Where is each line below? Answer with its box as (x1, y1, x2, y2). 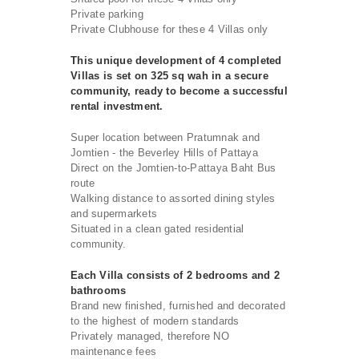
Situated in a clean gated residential (71, 222, 244, 235)
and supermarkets (71, 207, 157, 220)
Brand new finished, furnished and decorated (71, 299, 285, 312)
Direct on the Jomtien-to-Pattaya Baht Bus (71, 161, 276, 174)
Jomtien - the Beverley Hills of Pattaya (71, 146, 258, 159)
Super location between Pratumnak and (71, 131, 260, 143)
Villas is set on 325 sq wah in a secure (71, 69, 268, 82)
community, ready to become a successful (71, 84, 288, 97)
